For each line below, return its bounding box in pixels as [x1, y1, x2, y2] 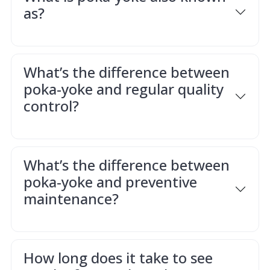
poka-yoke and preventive [23, 171, 197, 192]
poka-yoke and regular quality [23, 78, 224, 99]
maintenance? [23, 188, 119, 209]
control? [23, 95, 79, 116]
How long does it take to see [23, 247, 213, 268]
